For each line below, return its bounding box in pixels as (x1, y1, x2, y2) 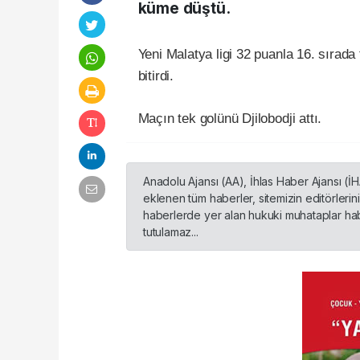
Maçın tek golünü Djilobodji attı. (137, 110, 325, 126)
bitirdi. (137, 67, 178, 84)
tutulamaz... (143, 224, 198, 239)
